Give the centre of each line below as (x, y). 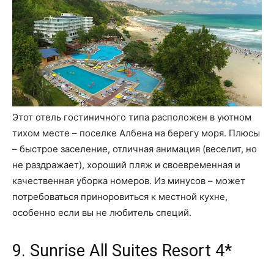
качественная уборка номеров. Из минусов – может (129, 180)
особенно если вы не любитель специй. (102, 212)
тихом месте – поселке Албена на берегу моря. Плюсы (136, 133)
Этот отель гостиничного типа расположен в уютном (132, 117)
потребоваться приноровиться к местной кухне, (120, 196)
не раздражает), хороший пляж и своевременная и (126, 165)
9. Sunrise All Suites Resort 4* (122, 250)
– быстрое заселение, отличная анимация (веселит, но (135, 149)
